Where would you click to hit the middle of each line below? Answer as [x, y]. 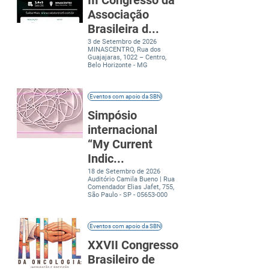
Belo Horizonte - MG [118, 65]
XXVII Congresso [133, 245]
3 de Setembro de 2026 [122, 42]
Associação [118, 14]
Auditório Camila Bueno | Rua [131, 179]
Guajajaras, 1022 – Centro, [127, 57]
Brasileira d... [123, 29]
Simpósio [112, 115]
